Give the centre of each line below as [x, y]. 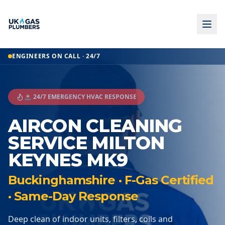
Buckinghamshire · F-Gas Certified [111, 180]
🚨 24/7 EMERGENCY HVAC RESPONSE [80, 97]
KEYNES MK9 [68, 160]
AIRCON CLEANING [95, 126]
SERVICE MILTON [86, 143]
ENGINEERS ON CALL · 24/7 [56, 56]
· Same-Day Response [73, 196]
